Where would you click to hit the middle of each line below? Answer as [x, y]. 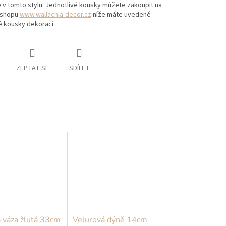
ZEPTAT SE [32, 68]
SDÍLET [79, 68]
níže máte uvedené [121, 15]
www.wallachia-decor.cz [55, 15]
